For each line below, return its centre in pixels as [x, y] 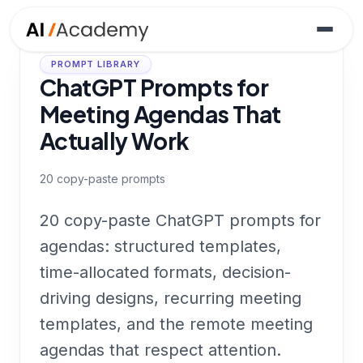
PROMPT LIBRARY [96, 64]
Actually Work [115, 141]
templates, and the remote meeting [176, 324]
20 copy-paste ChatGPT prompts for [180, 220]
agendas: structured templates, [160, 246]
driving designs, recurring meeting [171, 298]
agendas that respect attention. [160, 350]
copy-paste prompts [109, 179]
